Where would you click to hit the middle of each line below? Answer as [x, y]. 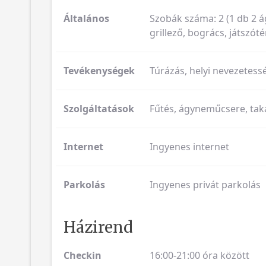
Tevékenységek [99, 70]
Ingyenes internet [189, 146]
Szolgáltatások [99, 108]
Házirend [98, 227]
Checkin [83, 255]
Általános [86, 18]
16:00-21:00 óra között [199, 255]
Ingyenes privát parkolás [205, 184]
